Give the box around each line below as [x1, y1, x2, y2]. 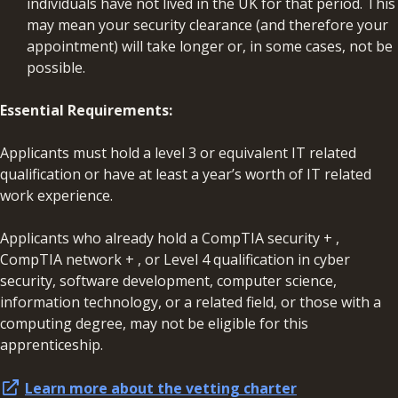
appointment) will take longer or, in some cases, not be [27, 36, 393, 57]
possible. [27, 58, 89, 78]
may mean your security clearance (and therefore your [27, 15, 388, 36]
